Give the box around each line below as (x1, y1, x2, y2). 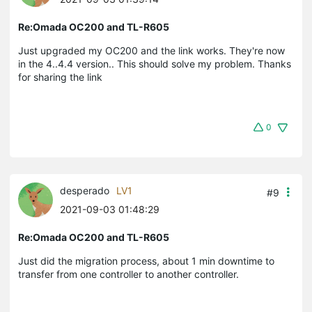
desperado (60, 184, 109, 196)
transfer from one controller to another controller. (18, 267, 242, 280)
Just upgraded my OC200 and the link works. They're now (18, 44, 285, 56)
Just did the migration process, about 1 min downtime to (18, 254, 274, 267)
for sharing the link (18, 70, 102, 83)
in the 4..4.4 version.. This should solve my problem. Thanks (18, 57, 291, 70)
